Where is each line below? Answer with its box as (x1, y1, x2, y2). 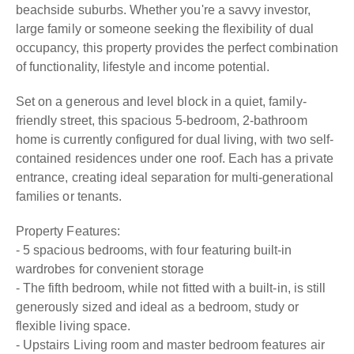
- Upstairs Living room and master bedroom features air (16, 338, 325, 352)
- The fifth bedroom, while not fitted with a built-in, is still (16, 281, 326, 295)
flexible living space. (16, 319, 131, 333)
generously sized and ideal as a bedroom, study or (16, 300, 299, 314)
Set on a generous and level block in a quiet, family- (16, 95, 307, 108)
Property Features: (16, 224, 120, 238)
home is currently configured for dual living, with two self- (16, 133, 333, 146)
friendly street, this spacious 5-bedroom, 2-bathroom (16, 114, 307, 127)
